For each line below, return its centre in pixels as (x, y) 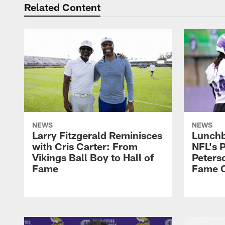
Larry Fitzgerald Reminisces (97, 135)
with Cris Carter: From (85, 146)
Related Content (62, 7)
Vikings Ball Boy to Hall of (93, 157)
